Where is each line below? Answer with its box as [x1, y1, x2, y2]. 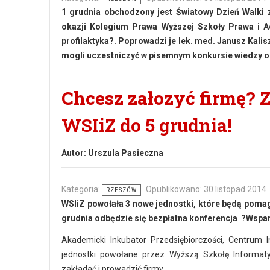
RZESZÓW [106, 186, 137, 194]
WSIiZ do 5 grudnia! [61, 113, 232, 137]
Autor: [61, 148, 88, 158]
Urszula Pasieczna [88, 148, 163, 158]
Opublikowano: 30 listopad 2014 [146, 184, 266, 194]
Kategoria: [61, 184, 102, 194]
